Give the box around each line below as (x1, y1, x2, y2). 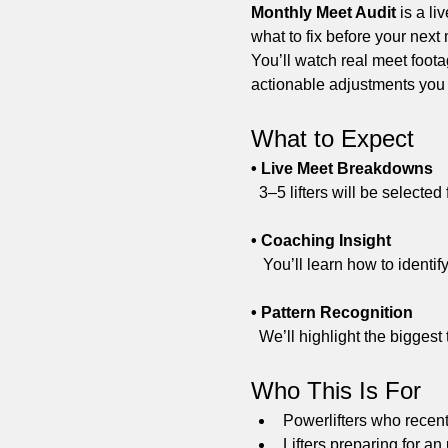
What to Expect (250, 125, 414, 153)
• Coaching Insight (250, 232, 391, 250)
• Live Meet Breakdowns (250, 160, 433, 178)
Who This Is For (250, 377, 421, 405)
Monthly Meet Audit (250, 4, 396, 22)
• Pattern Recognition (250, 304, 413, 322)
